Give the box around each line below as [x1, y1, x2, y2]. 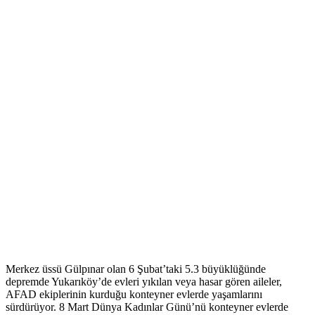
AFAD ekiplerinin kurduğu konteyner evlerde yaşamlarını [6, 288, 262, 301]
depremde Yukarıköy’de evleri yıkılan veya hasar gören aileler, [6, 276, 282, 288]
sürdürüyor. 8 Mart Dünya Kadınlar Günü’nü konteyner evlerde [6, 301, 288, 314]
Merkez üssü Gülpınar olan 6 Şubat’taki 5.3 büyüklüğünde [6, 263, 266, 276]
